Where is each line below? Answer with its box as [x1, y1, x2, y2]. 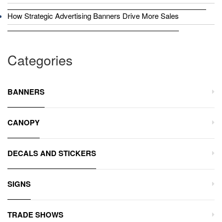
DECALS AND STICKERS [7, 147, 96, 159]
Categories [7, 50, 73, 69]
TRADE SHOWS [7, 209, 63, 220]
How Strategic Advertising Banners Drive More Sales [7, 10, 179, 21]
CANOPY [7, 116, 40, 128]
